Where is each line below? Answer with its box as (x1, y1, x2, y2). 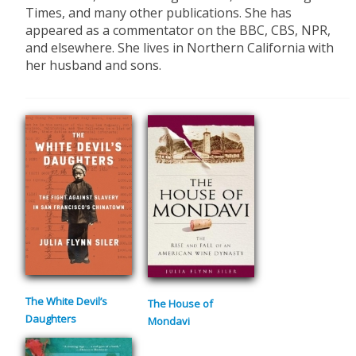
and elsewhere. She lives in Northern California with (25, 39, 335, 57)
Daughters (25, 311, 77, 327)
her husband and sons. (25, 56, 162, 75)
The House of (148, 296, 214, 311)
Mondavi (148, 314, 191, 329)
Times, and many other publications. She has (25, 4, 292, 22)
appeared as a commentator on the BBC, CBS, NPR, (25, 21, 331, 40)
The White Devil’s (25, 294, 108, 309)
